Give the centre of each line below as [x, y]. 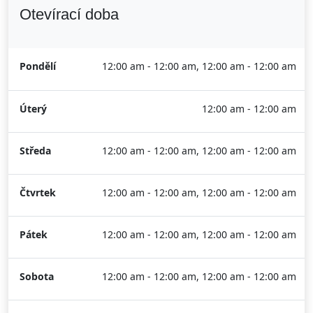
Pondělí [38, 66]
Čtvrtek [38, 192]
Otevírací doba [69, 14]
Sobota [37, 276]
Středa [35, 151]
